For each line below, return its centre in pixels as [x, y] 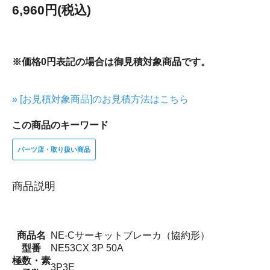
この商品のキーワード [60, 125]
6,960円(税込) [52, 10]
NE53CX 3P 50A [87, 248]
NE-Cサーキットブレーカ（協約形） [130, 235]
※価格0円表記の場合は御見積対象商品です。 [111, 61]
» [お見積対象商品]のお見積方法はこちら [100, 99]
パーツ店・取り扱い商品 [54, 149]
